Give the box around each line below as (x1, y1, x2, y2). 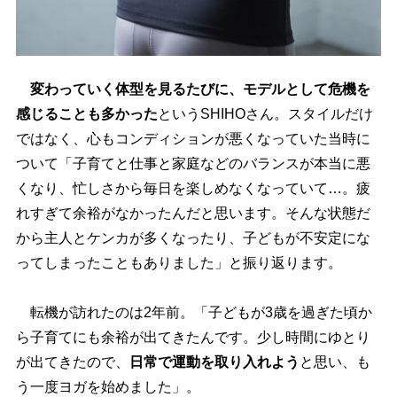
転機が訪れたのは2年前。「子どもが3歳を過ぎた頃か (15, 304, 372, 320)
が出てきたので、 (15, 354, 129, 370)
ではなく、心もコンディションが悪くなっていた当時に (15, 130, 370, 146)
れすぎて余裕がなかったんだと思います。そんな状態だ (15, 205, 370, 221)
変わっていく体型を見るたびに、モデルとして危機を (29, 81, 370, 97)
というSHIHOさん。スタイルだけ (157, 105, 373, 121)
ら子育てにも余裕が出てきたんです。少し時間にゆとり (15, 329, 370, 345)
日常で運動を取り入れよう (128, 354, 300, 370)
